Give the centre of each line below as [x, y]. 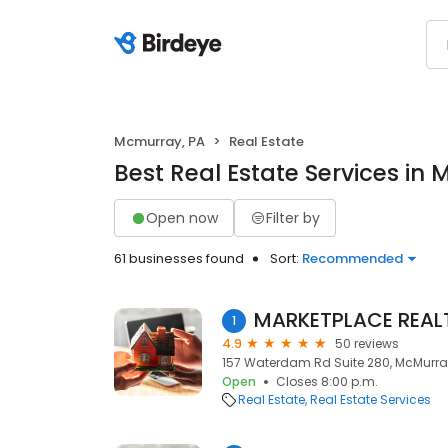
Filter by [293, 217]
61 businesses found [179, 258]
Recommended [352, 258]
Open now [182, 217]
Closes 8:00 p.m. [327, 381]
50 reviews [367, 343]
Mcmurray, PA [159, 141]
